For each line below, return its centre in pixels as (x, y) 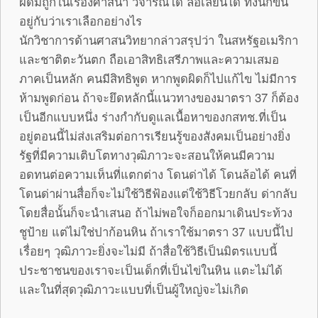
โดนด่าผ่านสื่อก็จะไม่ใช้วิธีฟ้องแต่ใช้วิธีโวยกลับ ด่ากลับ (158, 193)
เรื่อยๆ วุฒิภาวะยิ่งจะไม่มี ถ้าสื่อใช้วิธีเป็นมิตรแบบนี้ (148, 250)
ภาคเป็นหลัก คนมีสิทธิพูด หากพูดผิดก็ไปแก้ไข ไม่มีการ (158, 78)
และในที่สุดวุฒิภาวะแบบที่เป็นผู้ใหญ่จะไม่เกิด (134, 289)
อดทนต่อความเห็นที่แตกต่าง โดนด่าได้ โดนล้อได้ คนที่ (158, 174)
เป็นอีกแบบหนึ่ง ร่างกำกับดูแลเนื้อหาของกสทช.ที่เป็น (153, 116)
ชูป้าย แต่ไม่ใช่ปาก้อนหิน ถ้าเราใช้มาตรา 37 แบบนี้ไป (156, 231)
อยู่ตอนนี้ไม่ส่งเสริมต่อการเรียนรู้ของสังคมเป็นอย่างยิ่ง (155, 135)
